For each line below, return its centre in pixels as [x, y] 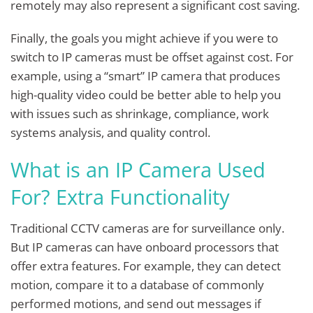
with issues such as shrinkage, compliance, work [140, 114]
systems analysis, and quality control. [110, 132]
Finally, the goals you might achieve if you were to [144, 38]
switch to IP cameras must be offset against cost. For [152, 57]
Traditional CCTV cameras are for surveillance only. [147, 228]
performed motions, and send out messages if [136, 303]
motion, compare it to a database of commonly [137, 284]
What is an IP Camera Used [138, 170]
